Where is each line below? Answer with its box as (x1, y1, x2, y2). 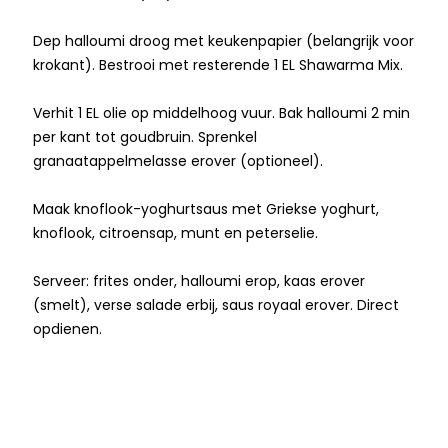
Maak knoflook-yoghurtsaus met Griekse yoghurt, (33, 198, 380, 219)
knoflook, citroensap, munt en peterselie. (33, 222, 319, 243)
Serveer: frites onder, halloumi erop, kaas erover (33, 270, 366, 291)
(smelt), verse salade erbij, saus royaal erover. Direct (33, 294, 400, 315)
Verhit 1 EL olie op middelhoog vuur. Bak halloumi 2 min (33, 102, 411, 123)
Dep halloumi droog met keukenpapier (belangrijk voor (33, 30, 415, 51)
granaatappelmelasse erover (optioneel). (33, 150, 324, 171)
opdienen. (33, 318, 103, 339)
